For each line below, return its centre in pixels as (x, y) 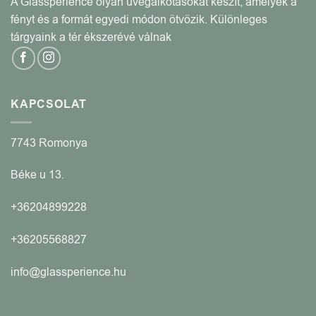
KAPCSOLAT (49, 104)
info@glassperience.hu (68, 272)
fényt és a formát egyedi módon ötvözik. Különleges (139, 19)
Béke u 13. (37, 175)
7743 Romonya (49, 143)
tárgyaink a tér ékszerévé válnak (91, 37)
